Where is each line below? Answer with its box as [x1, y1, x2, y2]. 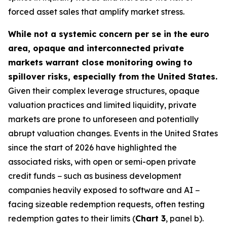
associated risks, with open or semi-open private [8, 157, 196, 167]
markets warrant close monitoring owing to [8, 57, 193, 67]
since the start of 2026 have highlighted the [8, 142, 177, 153]
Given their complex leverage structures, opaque [8, 86, 200, 96]
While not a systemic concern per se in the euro [8, 29, 209, 39]
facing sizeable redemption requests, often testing [8, 199, 205, 209]
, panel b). [166, 213, 204, 223]
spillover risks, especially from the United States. [8, 71, 217, 82]
